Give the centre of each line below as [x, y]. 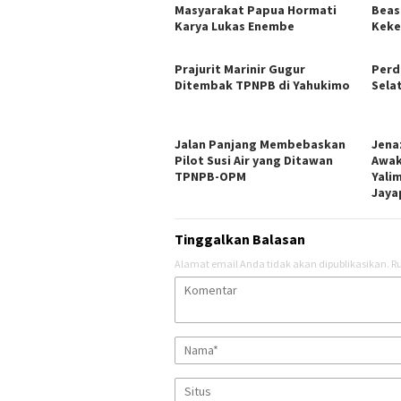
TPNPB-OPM [210, 176]
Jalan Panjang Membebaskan [260, 144]
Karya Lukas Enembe [235, 26]
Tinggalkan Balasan [240, 239]
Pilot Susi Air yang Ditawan [254, 160]
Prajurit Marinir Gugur [240, 68]
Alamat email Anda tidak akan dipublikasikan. [282, 263]
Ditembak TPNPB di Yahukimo [262, 85]
